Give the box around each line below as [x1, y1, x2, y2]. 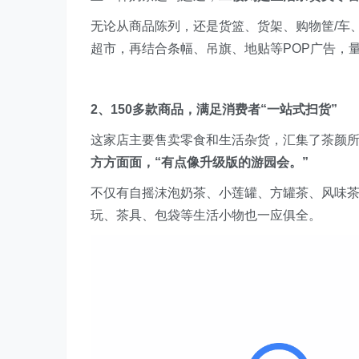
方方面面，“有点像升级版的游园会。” [91, 155, 309, 170]
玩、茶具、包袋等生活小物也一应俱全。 [91, 208, 321, 223]
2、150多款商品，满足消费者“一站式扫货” [91, 103, 337, 117]
